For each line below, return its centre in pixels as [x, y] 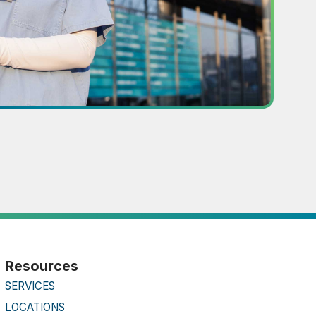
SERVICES [30, 286]
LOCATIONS [35, 307]
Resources [41, 266]
